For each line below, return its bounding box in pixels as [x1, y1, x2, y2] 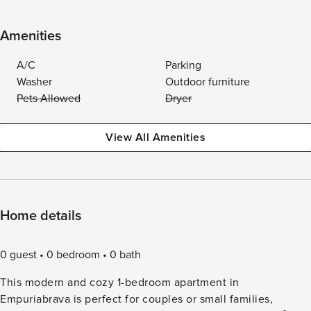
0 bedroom [47, 248, 100, 262]
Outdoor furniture [165, 75, 250, 89]
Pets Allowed [17, 92, 81, 106]
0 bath [110, 248, 141, 262]
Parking [165, 58, 201, 72]
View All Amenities [106, 131, 205, 144]
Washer [17, 75, 52, 89]
